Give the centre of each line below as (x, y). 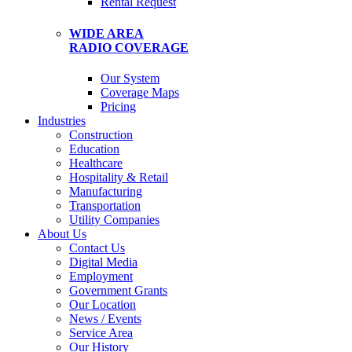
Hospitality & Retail (119, 177)
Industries (62, 120)
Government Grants (118, 290)
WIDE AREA (106, 33)
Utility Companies (114, 219)
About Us (62, 233)
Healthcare (96, 163)
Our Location (103, 304)
